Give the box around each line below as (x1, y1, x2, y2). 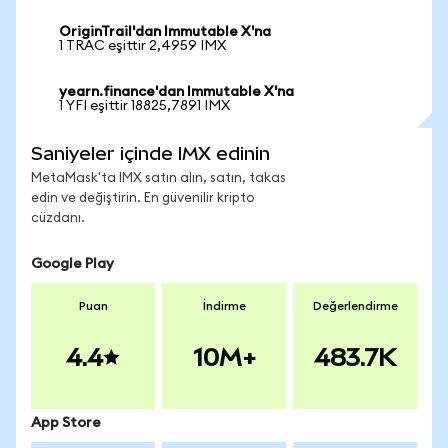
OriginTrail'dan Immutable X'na (59, 25, 271, 39)
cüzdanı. (31, 212, 85, 225)
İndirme (202, 300, 246, 312)
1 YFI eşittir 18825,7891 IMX (59, 99, 230, 113)
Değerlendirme (312, 300, 398, 312)
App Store (31, 416, 101, 430)
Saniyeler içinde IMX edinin (31, 143, 270, 164)
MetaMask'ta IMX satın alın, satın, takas (31, 172, 286, 185)
